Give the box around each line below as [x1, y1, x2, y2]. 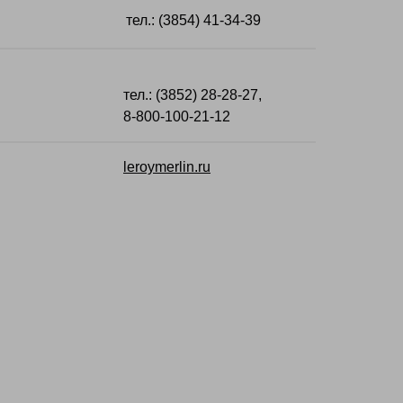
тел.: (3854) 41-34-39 [126, 13, 261, 28]
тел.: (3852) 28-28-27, [123, 87, 265, 103]
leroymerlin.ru [123, 159, 210, 175]
